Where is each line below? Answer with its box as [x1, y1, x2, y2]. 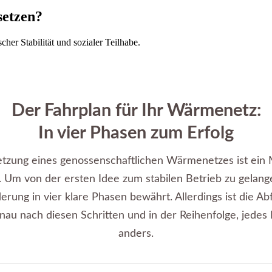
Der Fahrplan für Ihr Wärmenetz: [11, 101, 261, 120]
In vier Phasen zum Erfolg [38, 124, 234, 142]
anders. [118, 228, 154, 239]
